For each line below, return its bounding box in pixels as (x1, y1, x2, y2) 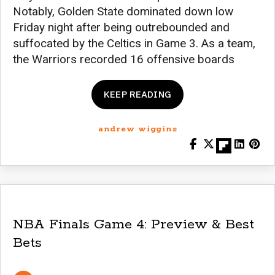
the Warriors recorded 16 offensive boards (13, 52, 234, 66)
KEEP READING (104, 88, 171, 100)
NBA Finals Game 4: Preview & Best (13, 215, 254, 233)
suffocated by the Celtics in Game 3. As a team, (13, 36, 255, 50)
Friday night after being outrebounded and (13, 20, 230, 34)
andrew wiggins (98, 123, 177, 134)
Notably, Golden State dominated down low (13, 4, 233, 18)
